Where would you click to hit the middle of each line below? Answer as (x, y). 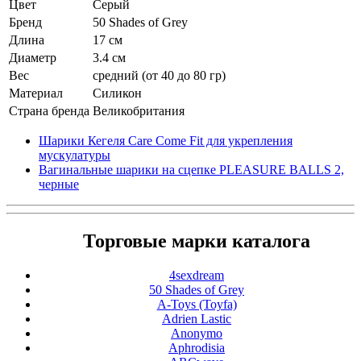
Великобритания (139, 111)
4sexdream (197, 275)
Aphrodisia (197, 347)
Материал (36, 93)
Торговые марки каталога (197, 241)
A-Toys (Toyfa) (197, 304)
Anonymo (197, 333)
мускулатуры (75, 155)
